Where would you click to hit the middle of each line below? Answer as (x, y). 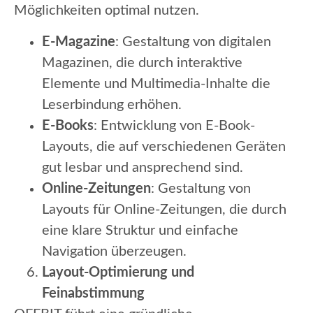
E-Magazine (79, 42)
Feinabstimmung (93, 293)
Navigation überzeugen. (114, 251)
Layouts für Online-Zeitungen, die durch (164, 209)
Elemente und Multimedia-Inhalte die (156, 83)
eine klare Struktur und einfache (140, 230)
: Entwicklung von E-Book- (174, 125)
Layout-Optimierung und (118, 272)
